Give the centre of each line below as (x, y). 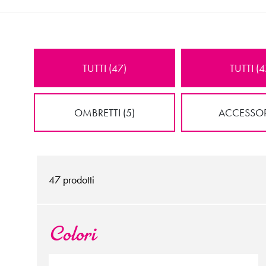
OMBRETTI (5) (104, 113)
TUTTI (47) (104, 68)
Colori (72, 235)
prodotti (79, 180)
